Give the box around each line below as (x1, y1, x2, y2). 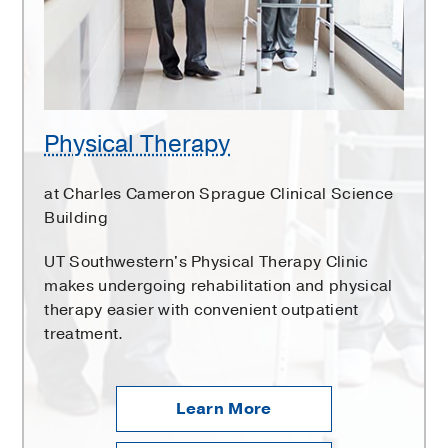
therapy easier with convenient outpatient (44, 299, 359, 322)
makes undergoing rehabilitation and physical (44, 275, 393, 298)
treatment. (44, 323, 124, 346)
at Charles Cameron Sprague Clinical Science (44, 183, 394, 206)
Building (44, 207, 108, 230)
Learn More (176, 398, 272, 421)
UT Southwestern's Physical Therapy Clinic (44, 251, 369, 274)
